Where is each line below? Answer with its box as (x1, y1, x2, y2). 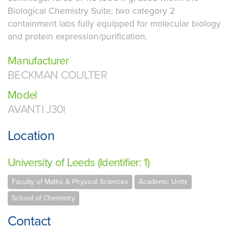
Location (8, 128, 54, 144)
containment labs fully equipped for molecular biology (8, 18, 221, 30)
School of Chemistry (12, 194, 75, 203)
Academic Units (139, 177, 188, 187)
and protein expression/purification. (8, 31, 147, 42)
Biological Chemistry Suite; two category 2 (8, 6, 175, 17)
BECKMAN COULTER (8, 68, 107, 82)
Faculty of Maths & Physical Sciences (12, 177, 128, 187)
